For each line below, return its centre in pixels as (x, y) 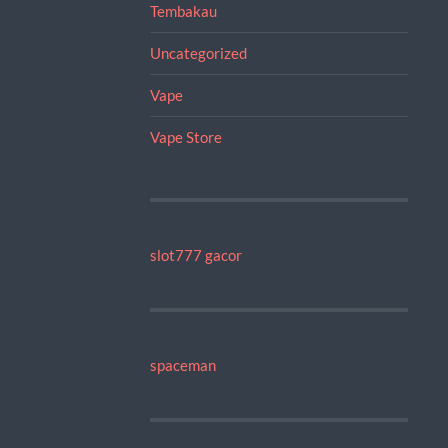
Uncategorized (198, 52)
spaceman (182, 364)
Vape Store (185, 136)
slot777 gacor (195, 254)
